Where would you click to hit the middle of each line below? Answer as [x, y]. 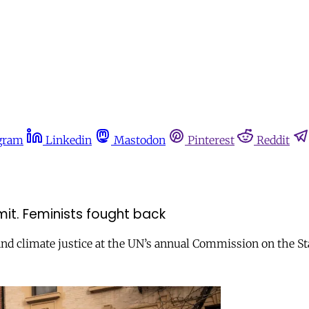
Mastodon [140, 140]
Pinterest [211, 140]
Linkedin [69, 140]
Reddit [273, 140]
